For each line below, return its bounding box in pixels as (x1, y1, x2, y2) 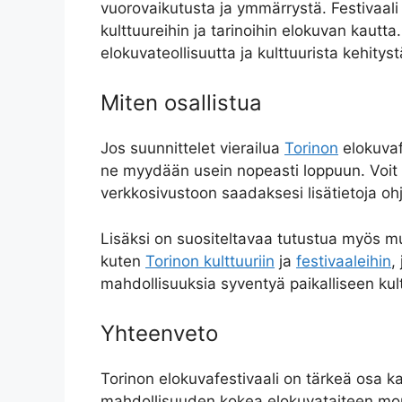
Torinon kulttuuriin (145, 251, 275, 270)
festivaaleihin (296, 251, 391, 270)
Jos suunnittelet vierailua (100, 139, 284, 158)
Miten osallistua (100, 90, 262, 117)
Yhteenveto (100, 320, 218, 347)
